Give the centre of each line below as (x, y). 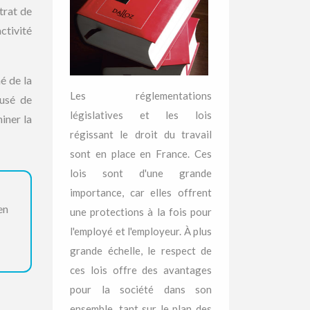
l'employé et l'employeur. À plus (141, 231)
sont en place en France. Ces (141, 154)
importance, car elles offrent (141, 192)
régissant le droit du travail (141, 134)
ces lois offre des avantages (141, 270)
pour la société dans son (141, 289)
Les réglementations (141, 95)
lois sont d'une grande (141, 173)
